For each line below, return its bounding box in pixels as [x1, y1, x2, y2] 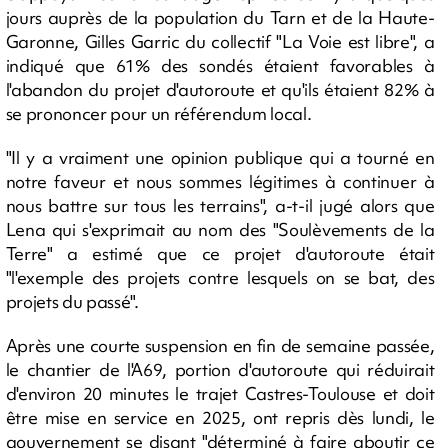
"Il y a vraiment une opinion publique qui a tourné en [5, 146, 435, 169]
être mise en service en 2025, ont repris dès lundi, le [5, 406, 435, 429]
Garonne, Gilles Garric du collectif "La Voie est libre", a [5, 30, 435, 53]
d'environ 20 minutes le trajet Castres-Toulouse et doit [5, 382, 435, 405]
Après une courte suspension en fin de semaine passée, [5, 334, 435, 357]
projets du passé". [5, 290, 139, 313]
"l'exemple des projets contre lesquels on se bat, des [5, 266, 435, 289]
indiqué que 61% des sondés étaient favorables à [5, 54, 435, 77]
